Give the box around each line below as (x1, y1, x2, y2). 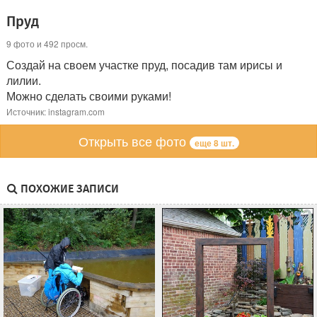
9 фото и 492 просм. (6, 38, 88, 50)
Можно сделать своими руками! (6, 88, 171, 105)
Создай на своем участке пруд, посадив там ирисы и (6, 57, 282, 74)
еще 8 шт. (194, 136, 234, 149)
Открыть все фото (78, 132, 190, 151)
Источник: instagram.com (6, 105, 105, 118)
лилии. (6, 72, 41, 89)
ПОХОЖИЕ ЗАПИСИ (18, 181, 119, 195)
